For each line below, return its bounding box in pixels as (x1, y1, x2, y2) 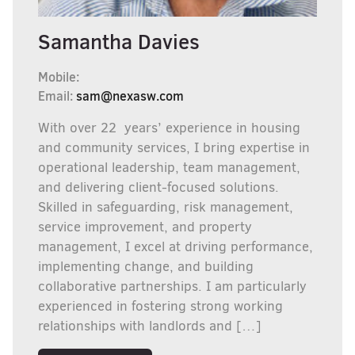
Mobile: (38, 68, 79, 86)
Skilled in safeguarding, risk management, (38, 198, 293, 216)
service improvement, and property (38, 218, 252, 236)
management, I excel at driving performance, (38, 238, 313, 256)
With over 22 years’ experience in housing (38, 119, 300, 137)
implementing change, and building (38, 258, 254, 276)
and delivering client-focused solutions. (38, 178, 279, 197)
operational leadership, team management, (38, 158, 300, 177)
